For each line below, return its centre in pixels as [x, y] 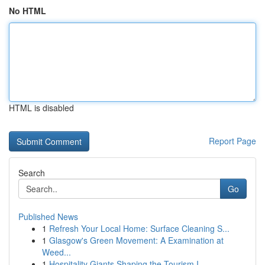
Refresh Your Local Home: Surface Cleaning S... [139, 228]
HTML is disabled [41, 108]
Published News [48, 216]
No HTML [28, 11]
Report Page [232, 141]
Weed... [56, 252]
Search [32, 173]
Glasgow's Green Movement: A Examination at [136, 240]
